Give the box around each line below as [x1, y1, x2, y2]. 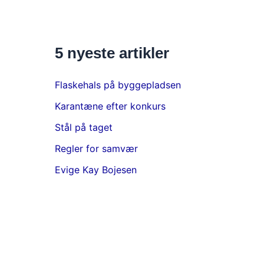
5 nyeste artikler [54, 44, 169, 62]
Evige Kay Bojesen [54, 164, 137, 176]
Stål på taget [54, 121, 113, 134]
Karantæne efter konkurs [54, 100, 166, 113]
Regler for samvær [54, 143, 138, 155]
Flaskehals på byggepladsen [54, 79, 181, 91]
